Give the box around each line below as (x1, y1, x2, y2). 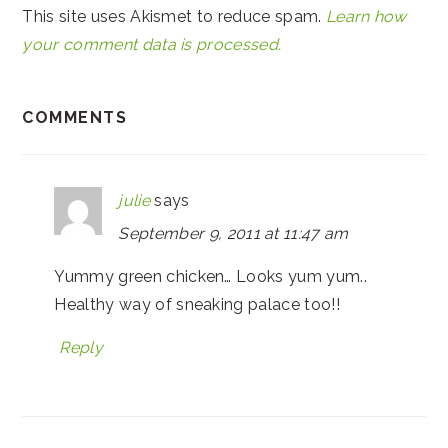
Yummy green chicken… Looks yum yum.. (54, 266, 367, 286)
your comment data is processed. (22, 34, 282, 54)
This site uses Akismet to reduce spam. (22, 6, 326, 26)
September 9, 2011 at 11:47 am (118, 223, 349, 243)
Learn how (325, 6, 407, 26)
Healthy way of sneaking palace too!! (54, 294, 340, 314)
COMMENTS (22, 107, 128, 127)
